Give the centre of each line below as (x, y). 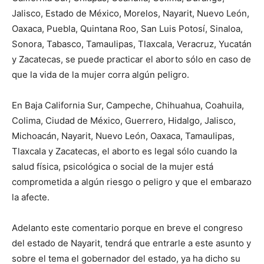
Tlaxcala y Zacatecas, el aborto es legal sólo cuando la (124, 151)
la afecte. (31, 197)
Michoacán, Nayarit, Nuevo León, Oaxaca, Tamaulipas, (123, 136)
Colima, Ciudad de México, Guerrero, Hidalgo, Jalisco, (124, 121)
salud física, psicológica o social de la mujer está (113, 166)
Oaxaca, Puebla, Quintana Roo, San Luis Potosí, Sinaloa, (127, 29)
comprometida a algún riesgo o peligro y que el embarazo (132, 182)
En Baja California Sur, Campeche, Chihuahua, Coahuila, (128, 105)
